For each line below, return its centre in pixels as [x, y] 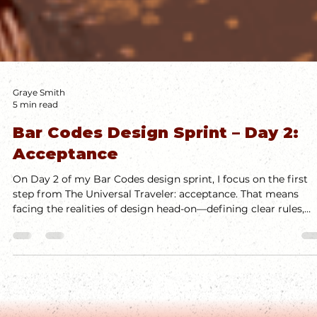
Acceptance [65, 295]
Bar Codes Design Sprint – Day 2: [156, 274]
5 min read [35, 246]
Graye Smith [39, 234]
